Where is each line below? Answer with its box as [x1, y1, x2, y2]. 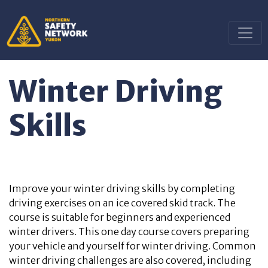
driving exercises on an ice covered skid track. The [9, 197, 236, 209]
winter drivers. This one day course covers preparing [9, 226, 249, 237]
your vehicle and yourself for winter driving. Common [9, 240, 256, 252]
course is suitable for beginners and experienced [9, 211, 230, 223]
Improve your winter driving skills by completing [9, 182, 235, 194]
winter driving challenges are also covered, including [9, 254, 251, 266]
